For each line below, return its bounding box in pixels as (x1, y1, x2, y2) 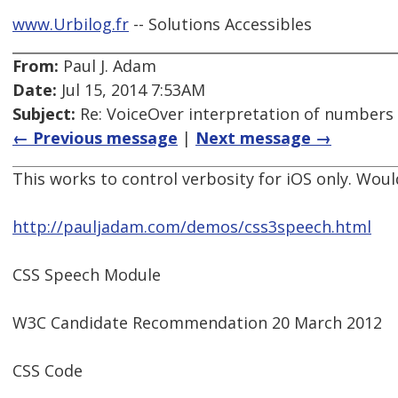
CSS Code (12, 360, 83, 382)
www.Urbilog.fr (12, 13, 129, 36)
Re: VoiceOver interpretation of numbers (76, 103, 394, 125)
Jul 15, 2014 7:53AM (57, 79, 205, 101)
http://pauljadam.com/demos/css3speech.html (12, 216, 371, 238)
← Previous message (12, 127, 178, 149)
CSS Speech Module (12, 264, 161, 286)
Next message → (195, 127, 331, 149)
